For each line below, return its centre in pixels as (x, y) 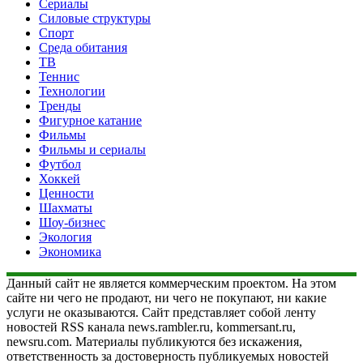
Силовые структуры (95, 19)
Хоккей (60, 179)
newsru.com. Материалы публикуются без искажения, (154, 342)
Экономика (70, 252)
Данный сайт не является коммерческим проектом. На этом (171, 284)
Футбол (60, 164)
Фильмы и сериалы (92, 150)
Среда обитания (83, 48)
